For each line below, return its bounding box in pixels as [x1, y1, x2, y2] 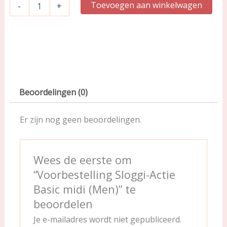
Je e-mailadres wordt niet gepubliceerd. [33, 214, 182, 225]
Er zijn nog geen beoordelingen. [19, 114, 141, 125]
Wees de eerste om [33, 153, 132, 168]
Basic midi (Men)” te [33, 182, 136, 197]
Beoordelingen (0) [19, 87, 88, 98]
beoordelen [33, 197, 93, 212]
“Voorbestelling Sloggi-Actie [33, 167, 176, 182]
